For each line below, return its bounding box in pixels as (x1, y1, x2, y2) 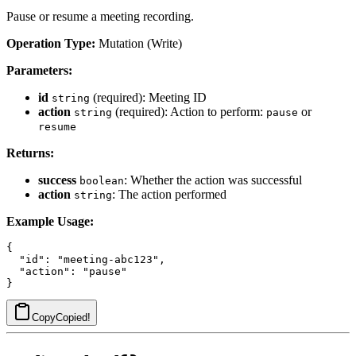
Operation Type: (6, 36, 95, 50)
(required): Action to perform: (112, 104, 266, 118)
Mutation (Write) (95, 36, 182, 50)
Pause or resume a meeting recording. (6, 9, 194, 23)
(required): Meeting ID (90, 90, 207, 104)
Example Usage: (6, 214, 94, 228)
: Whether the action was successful (124, 172, 302, 187)
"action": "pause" (6, 265, 127, 277)
